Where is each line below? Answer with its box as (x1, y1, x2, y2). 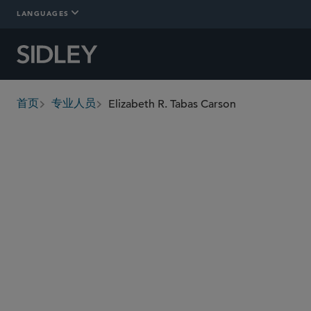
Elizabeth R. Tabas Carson (108, 97, 236, 111)
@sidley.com (112, 287, 176, 301)
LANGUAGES (17, 8, 69, 18)
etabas (79, 287, 113, 301)
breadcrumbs (17, 105, 84, 119)
